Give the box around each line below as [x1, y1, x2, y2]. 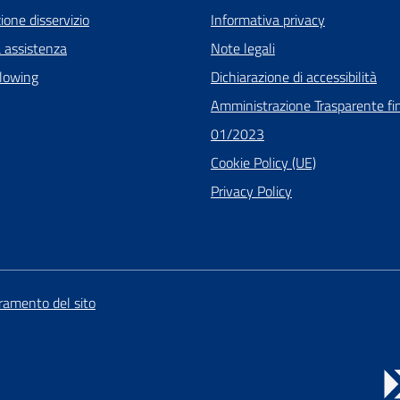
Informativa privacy [210, 9, 325, 31]
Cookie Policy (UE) [210, 152, 316, 174]
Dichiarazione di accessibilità [210, 66, 377, 88]
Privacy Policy [210, 180, 292, 203]
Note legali [210, 37, 275, 60]
